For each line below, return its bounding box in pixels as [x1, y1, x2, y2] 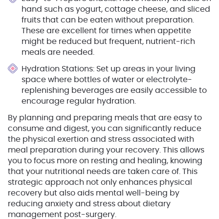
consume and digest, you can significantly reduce [8, 125, 201, 132]
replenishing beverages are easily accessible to [22, 87, 207, 94]
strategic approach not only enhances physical [8, 178, 192, 186]
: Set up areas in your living [93, 65, 196, 73]
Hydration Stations [22, 65, 93, 73]
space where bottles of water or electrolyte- [22, 76, 192, 84]
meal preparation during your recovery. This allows [8, 146, 204, 154]
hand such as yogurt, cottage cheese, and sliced [22, 5, 210, 13]
